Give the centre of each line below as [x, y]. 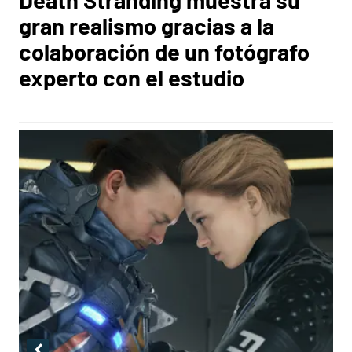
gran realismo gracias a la [147, 26]
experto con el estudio [132, 77]
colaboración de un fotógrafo [164, 51]
